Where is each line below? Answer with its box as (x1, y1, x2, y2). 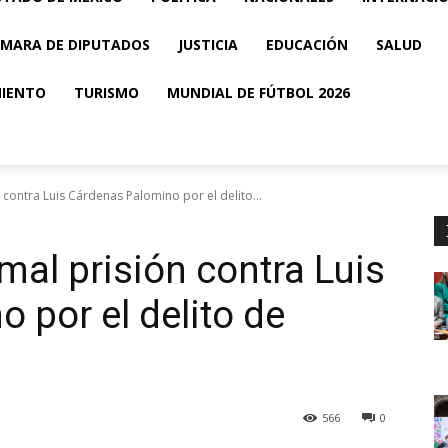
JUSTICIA (178, 35, 238, 54)
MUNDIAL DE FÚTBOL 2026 (167, 83, 350, 102)
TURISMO (74, 83, 139, 102)
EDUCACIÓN (266, 35, 348, 54)
